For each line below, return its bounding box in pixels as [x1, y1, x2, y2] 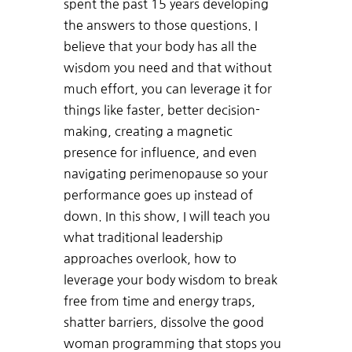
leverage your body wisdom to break [63, 273, 277, 287]
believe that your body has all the [63, 40, 257, 53]
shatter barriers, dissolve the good [63, 316, 264, 329]
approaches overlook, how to [63, 252, 236, 266]
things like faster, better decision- [63, 104, 260, 117]
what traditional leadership [63, 231, 223, 244]
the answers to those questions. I [63, 19, 258, 32]
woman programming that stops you [63, 337, 281, 350]
